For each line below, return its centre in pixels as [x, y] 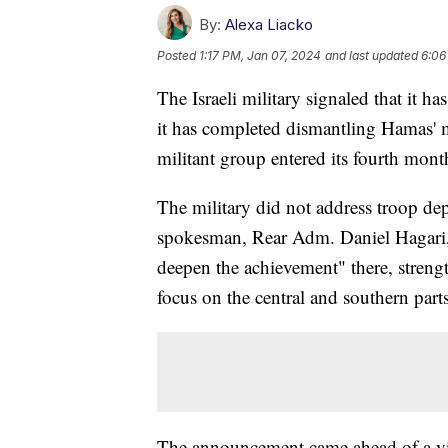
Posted [178, 55]
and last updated [371, 55]
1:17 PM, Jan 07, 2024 [260, 55]
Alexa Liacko [269, 24]
